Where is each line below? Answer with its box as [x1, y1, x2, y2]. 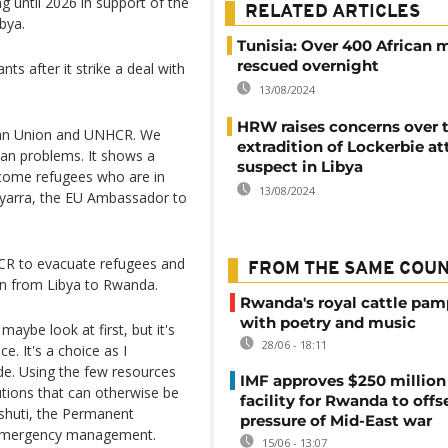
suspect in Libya [237, 157, 363, 176]
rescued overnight [237, 56, 379, 75]
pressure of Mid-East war [240, 411, 432, 430]
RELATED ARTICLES [245, 3, 420, 22]
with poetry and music [240, 313, 416, 332]
